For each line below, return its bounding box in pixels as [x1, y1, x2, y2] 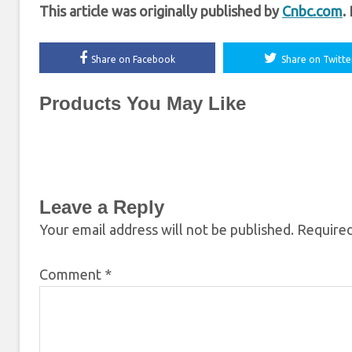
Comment [39, 266, 104, 282]
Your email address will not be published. [39, 221, 294, 237]
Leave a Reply [39, 196, 164, 218]
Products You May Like [39, 92, 246, 114]
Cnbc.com [282, 2, 343, 19]
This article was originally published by [39, 2, 282, 19]
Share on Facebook [91, 53, 175, 64]
